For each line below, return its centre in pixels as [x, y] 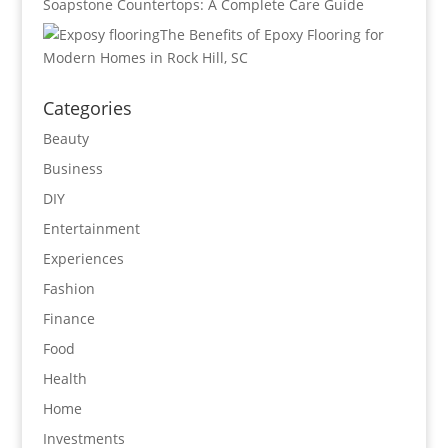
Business [72, 168]
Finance [68, 318]
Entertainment [91, 228]
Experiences [83, 258]
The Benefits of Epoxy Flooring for [271, 34]
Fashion [68, 288]
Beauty [65, 138]
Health [64, 378]
